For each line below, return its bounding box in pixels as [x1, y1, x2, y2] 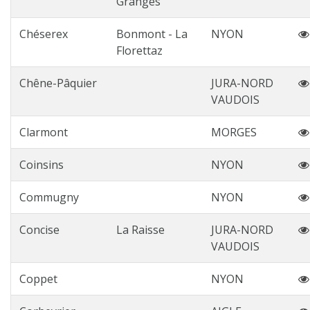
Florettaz [116, 43, 163, 58]
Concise [19, 222, 60, 237]
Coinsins [19, 157, 64, 172]
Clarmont [19, 125, 68, 140]
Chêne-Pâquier [19, 75, 97, 91]
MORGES [211, 125, 257, 140]
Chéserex [19, 26, 68, 42]
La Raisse [116, 222, 165, 237]
